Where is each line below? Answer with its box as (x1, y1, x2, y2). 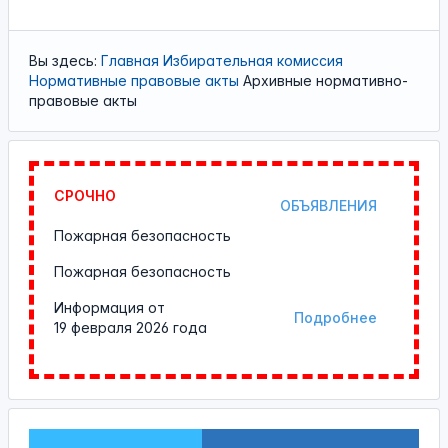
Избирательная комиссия (163, 52, 343, 69)
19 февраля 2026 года (54, 319, 207, 336)
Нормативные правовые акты (29, 72, 239, 89)
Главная (101, 52, 159, 69)
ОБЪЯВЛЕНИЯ (280, 197, 377, 214)
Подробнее (294, 309, 377, 326)
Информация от (54, 299, 165, 316)
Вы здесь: (29, 52, 101, 69)
